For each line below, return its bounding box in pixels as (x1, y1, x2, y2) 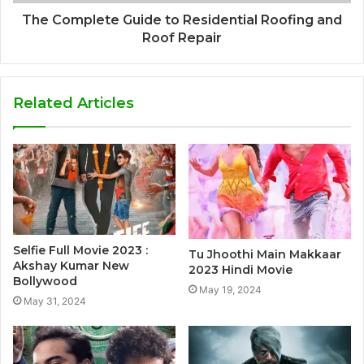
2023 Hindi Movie (188, 262, 292, 277)
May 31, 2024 (24, 295, 86, 308)
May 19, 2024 (199, 283, 262, 296)
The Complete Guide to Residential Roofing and (22, 11, 342, 28)
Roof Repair (142, 29, 222, 45)
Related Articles (13, 93, 134, 112)
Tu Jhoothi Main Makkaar (188, 246, 341, 262)
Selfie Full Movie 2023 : (13, 243, 148, 258)
